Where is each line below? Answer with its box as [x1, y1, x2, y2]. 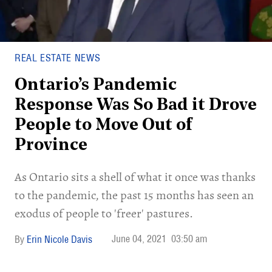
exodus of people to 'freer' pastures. [15, 205, 193, 222]
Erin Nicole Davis [27, 233, 92, 245]
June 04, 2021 [112, 233, 166, 245]
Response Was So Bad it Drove [15, 97, 257, 114]
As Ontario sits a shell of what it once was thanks [15, 169, 256, 185]
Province [15, 137, 87, 154]
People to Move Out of [15, 117, 192, 134]
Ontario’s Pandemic [15, 77, 177, 94]
